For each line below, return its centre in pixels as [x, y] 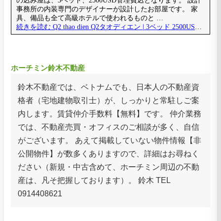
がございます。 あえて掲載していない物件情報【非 [110, 140]
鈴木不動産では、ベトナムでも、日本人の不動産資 [109, 87]
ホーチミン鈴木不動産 [48, 68]
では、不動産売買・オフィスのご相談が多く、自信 [109, 127]
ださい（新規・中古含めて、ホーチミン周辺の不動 [109, 167]
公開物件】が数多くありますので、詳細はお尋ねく [109, 153]
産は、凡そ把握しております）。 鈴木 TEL [94, 180]
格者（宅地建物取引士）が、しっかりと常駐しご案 [109, 100]
